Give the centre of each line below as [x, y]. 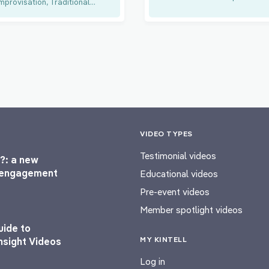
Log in [153, 261]
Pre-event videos [175, 192]
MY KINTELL [163, 239]
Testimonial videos [178, 156]
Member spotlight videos [191, 210]
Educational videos [179, 174]
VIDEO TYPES [166, 133]
